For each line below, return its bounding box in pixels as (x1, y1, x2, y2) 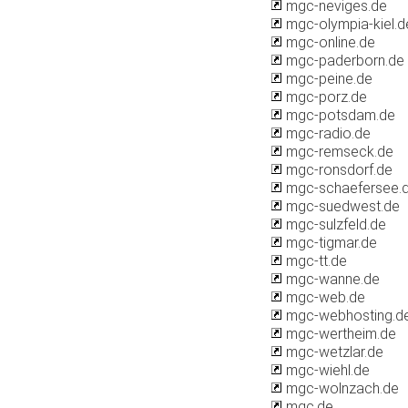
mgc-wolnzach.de (282, 380, 399, 397)
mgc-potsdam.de (282, 107, 395, 124)
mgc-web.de (282, 289, 365, 306)
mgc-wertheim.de (282, 325, 396, 342)
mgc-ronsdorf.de (282, 161, 393, 178)
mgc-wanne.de (282, 270, 380, 288)
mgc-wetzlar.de (282, 343, 383, 361)
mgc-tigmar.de (282, 234, 377, 251)
